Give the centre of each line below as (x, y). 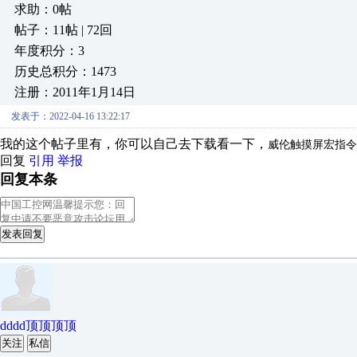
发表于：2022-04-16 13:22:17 (71, 116)
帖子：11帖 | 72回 (63, 30)
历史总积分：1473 (65, 71)
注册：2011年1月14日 (75, 92)
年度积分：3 (49, 51)
